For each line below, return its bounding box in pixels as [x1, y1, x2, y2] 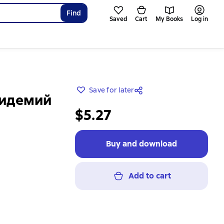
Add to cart [128, 170, 171, 181]
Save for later [89, 85, 134, 94]
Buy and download [106, 138, 177, 149]
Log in [191, 15, 208, 23]
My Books [155, 15, 183, 23]
